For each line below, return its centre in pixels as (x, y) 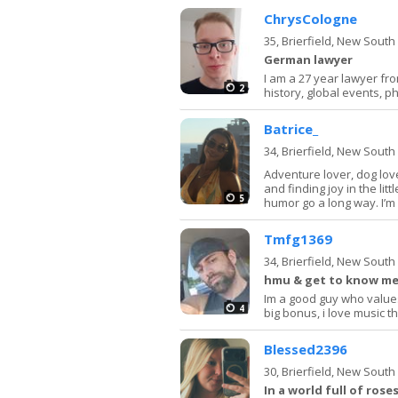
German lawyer (308, 59)
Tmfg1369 (298, 239)
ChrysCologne (310, 18)
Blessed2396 (306, 349)
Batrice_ (291, 128)
